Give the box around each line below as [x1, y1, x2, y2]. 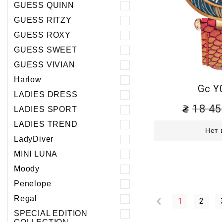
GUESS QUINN [14, 1, 74, 10]
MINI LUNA [14, 150, 58, 159]
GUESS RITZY [14, 16, 72, 25]
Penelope [14, 179, 52, 188]
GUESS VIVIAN [14, 60, 75, 69]
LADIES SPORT [14, 105, 77, 114]
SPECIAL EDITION [14, 209, 88, 218]
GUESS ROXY [14, 31, 71, 40]
